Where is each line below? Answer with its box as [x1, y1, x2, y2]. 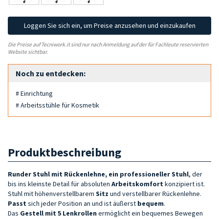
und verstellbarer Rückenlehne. [109, 189, 201, 198]
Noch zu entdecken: [16, 68, 86, 78]
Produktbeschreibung [8, 144, 121, 160]
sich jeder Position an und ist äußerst [26, 198, 137, 208]
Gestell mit [20, 208, 56, 218]
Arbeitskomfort [111, 179, 163, 188]
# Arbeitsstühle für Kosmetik [16, 100, 99, 109]
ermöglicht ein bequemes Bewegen [97, 208, 203, 218]
